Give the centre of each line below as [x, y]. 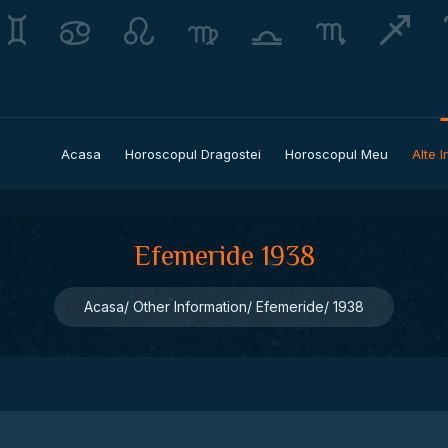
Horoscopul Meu [336, 154]
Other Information [190, 306]
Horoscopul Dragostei [193, 154]
